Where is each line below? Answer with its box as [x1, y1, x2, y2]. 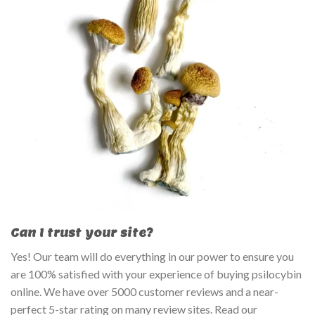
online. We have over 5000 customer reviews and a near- [11, 285, 278, 299]
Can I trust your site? [11, 226, 153, 241]
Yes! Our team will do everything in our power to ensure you [11, 250, 294, 264]
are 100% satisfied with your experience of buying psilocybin [11, 267, 302, 281]
